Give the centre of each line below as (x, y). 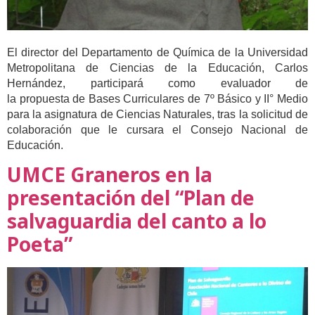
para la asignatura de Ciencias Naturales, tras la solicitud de (157, 114)
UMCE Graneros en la (110, 175)
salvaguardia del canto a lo (137, 221)
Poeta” (40, 244)
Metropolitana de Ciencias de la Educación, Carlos (157, 67)
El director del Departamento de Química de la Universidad (157, 52)
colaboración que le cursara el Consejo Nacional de (157, 129)
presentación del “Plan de (131, 198)
